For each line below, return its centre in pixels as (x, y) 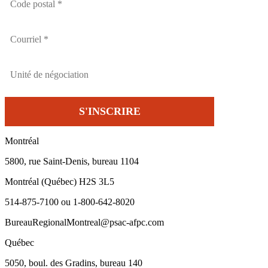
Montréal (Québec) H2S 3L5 (60, 181)
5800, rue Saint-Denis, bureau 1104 (72, 161)
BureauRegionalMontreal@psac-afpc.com (84, 222)
